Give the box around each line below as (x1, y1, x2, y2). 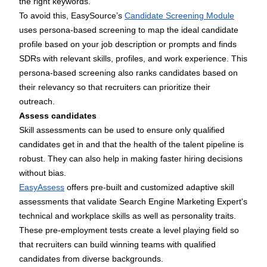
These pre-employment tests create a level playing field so (19, 225, 239, 235)
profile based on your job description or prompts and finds (19, 39, 237, 49)
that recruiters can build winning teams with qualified (19, 240, 216, 250)
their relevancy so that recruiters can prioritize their (19, 82, 210, 92)
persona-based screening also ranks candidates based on (19, 68, 238, 78)
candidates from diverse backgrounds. (19, 254, 163, 264)
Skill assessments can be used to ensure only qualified (19, 125, 225, 135)
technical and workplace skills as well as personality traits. (19, 211, 236, 221)
